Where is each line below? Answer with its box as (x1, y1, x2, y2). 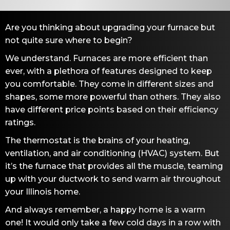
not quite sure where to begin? (5, 35, 132, 45)
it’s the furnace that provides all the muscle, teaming (5, 161, 223, 171)
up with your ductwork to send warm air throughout (5, 174, 221, 184)
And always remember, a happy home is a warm (5, 204, 205, 215)
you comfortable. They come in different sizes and (5, 79, 214, 89)
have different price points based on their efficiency (5, 104, 218, 114)
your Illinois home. (5, 186, 80, 197)
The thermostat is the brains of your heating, (5, 135, 190, 145)
